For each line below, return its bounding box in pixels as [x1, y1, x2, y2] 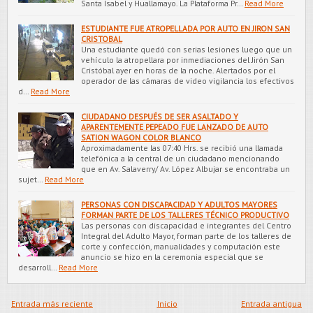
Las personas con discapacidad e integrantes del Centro [81, 219, 291, 231]
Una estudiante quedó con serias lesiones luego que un [81, 43, 292, 54]
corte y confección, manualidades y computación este [81, 240, 280, 252]
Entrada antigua [241, 298, 302, 309]
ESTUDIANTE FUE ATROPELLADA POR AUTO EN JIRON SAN [81, 22, 290, 34]
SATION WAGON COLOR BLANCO [81, 131, 201, 143]
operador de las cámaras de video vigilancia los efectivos [81, 75, 294, 86]
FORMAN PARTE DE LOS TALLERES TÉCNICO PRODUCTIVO [81, 209, 289, 220]
